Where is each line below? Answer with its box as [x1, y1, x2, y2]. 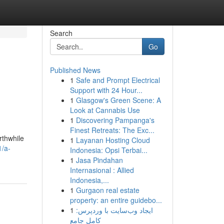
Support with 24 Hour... [69, 85, 142, 95]
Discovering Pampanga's [75, 115, 154, 125]
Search [49, 28, 72, 38]
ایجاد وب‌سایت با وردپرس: [75, 205, 153, 215]
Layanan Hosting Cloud [75, 135, 150, 145]
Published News [49, 65, 100, 75]
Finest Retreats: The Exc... [69, 125, 154, 135]
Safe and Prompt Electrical [75, 75, 160, 85]
